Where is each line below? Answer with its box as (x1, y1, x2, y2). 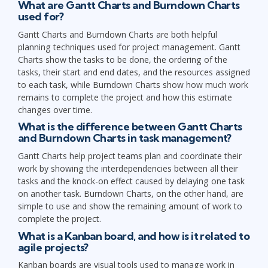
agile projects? (18, 240, 89, 254)
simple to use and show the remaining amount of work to (18, 200, 242, 212)
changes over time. (18, 103, 92, 115)
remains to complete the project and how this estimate (18, 91, 232, 103)
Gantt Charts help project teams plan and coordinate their (18, 150, 242, 162)
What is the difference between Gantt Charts (18, 120, 242, 134)
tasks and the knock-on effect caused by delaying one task (18, 175, 245, 187)
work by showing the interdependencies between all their (18, 162, 238, 174)
